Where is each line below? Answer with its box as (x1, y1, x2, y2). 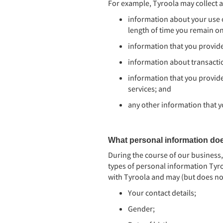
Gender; (128, 204, 155, 214)
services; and (128, 84, 171, 94)
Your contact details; (128, 188, 196, 198)
